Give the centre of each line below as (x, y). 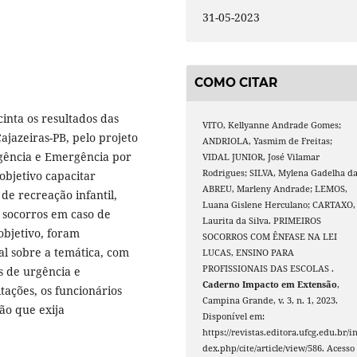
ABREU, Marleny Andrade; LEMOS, (275, 188)
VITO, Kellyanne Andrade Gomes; (272, 125)
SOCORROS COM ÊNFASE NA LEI (270, 236)
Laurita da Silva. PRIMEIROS (262, 220)
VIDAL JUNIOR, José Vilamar (261, 157)
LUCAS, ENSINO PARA (249, 252)
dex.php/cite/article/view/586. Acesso (279, 348)
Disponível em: (234, 316)
